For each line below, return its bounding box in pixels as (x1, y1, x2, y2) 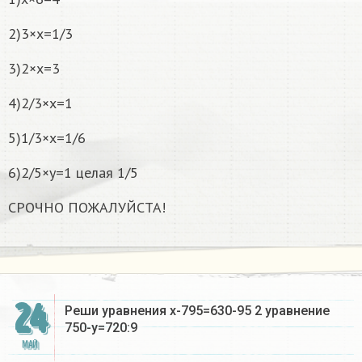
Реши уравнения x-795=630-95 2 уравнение (65, 303, 330, 319)
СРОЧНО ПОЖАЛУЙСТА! (8, 198, 166, 217)
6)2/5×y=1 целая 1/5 (8, 163, 138, 183)
